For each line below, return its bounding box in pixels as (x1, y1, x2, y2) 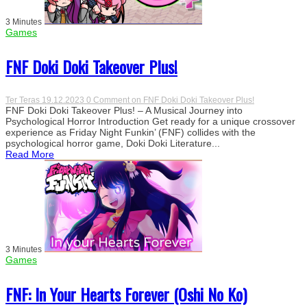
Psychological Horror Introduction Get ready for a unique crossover (5, 115, 295, 127)
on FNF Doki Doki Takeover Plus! (132, 95, 254, 105)
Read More (5, 148, 54, 160)
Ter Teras (5, 95, 42, 105)
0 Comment (86, 95, 132, 105)
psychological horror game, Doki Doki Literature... (5, 137, 220, 149)
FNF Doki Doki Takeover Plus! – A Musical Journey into (5, 104, 243, 116)
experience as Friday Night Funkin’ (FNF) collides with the (5, 126, 256, 138)
